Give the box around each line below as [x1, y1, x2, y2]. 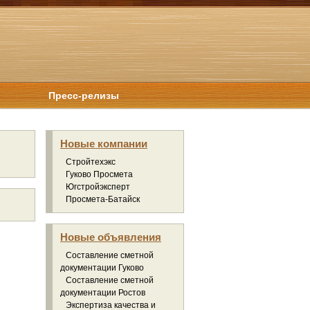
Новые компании [60, 138, 147, 149]
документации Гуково [60, 263, 144, 273]
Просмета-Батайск [66, 194, 140, 204]
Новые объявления [60, 231, 161, 243]
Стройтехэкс [66, 157, 116, 167]
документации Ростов [60, 288, 145, 298]
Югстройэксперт [66, 182, 130, 192]
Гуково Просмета [66, 170, 133, 179]
